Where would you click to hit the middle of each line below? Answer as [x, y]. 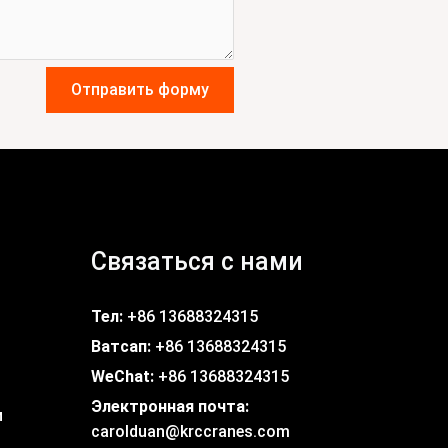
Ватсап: [121, 346]
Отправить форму [140, 90]
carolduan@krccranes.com [190, 431]
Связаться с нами [197, 261]
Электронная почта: [170, 406]
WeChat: [122, 376]
